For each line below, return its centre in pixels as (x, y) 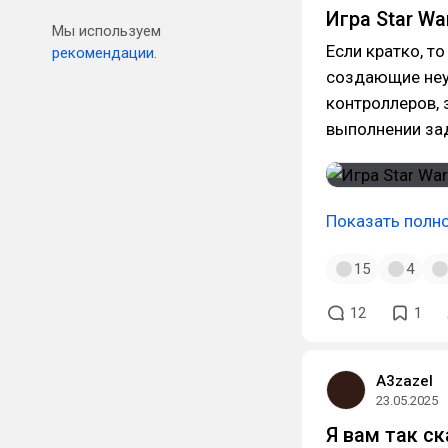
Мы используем (106, 31)
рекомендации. (104, 53)
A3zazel (404, 380)
